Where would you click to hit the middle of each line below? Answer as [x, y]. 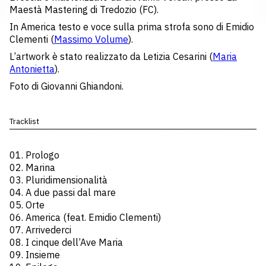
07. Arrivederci [40, 230]
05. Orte [27, 205]
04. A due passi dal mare [63, 192]
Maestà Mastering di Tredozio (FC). [84, 9]
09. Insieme [35, 255]
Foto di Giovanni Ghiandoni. [66, 86]
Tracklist [24, 121]
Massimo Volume [91, 39]
